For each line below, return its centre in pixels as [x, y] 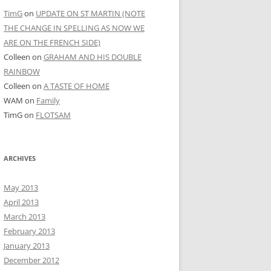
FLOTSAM [53, 115]
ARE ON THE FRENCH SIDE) [52, 42]
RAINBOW [22, 71]
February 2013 [29, 231]
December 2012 [31, 260]
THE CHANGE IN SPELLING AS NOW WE [74, 28]
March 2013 [24, 216]
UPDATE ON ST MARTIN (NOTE [90, 13]
